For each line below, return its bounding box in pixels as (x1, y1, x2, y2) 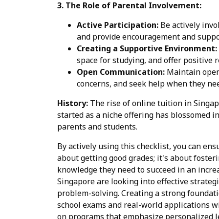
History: (57, 97, 88, 109)
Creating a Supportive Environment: (77, 43, 217, 54)
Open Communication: (77, 66, 165, 77)
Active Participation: (77, 19, 158, 30)
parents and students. (57, 121, 137, 132)
